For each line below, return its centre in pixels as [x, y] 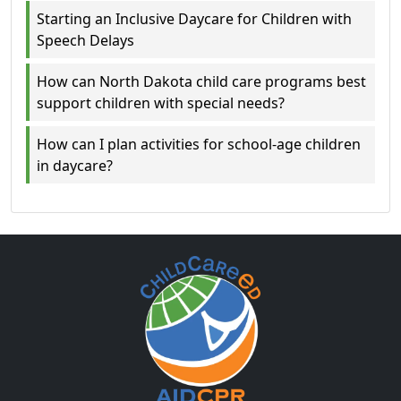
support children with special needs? [161, 102]
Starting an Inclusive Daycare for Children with [194, 18]
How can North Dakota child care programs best [201, 81]
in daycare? [75, 165]
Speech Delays [85, 40]
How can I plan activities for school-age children [199, 144]
